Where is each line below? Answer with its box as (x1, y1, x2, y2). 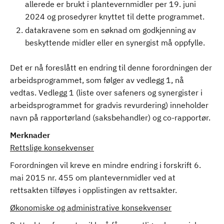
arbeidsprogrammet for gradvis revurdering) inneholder (10, 100, 208, 110)
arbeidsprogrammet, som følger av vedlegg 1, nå (10, 75, 184, 85)
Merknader (10, 130, 50, 140)
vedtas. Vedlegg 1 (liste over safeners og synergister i (10, 87, 202, 97)
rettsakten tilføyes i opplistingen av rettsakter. (10, 185, 177, 195)
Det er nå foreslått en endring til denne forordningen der (10, 62, 212, 72)
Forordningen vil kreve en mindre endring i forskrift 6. (10, 160, 201, 170)
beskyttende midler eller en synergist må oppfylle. (25, 37, 205, 47)
